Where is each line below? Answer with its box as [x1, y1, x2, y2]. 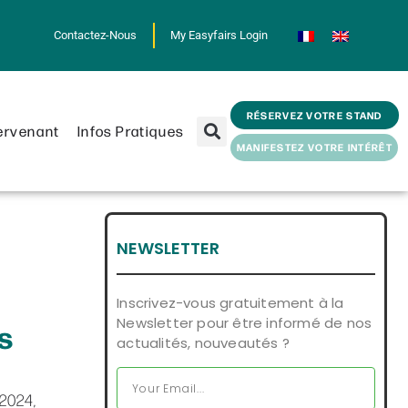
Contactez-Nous [54, 28, 138, 42]
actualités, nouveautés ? [117, 333, 291, 353]
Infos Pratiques [76, 121, 185, 140]
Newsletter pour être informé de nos [117, 313, 372, 333]
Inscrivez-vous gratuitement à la [117, 293, 344, 313]
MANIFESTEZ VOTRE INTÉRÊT [236, 140, 393, 155]
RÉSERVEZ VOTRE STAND [246, 107, 382, 122]
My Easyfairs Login [170, 28, 269, 42]
